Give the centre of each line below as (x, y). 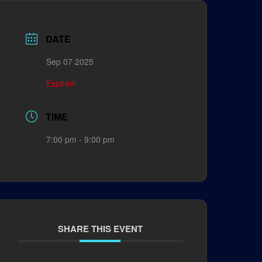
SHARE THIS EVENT (100, 229)
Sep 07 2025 (70, 61)
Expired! (61, 83)
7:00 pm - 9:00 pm (80, 139)
